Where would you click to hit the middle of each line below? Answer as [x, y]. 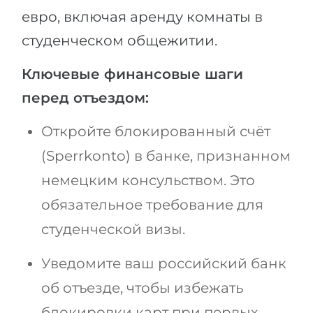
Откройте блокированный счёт [156, 131]
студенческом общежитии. [119, 40]
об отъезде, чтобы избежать [142, 287]
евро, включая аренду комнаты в [142, 16]
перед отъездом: [85, 97]
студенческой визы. [113, 229]
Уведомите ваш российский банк [164, 263]
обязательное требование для [152, 204]
